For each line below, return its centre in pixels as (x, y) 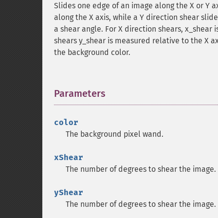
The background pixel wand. (115, 134)
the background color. (92, 52)
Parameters (80, 93)
